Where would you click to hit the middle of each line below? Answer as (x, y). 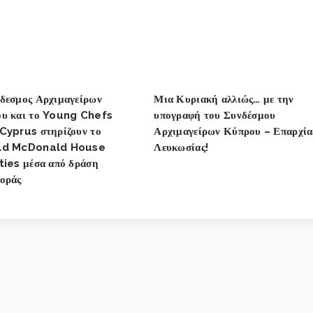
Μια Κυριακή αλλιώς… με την (224, 99)
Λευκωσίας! (181, 147)
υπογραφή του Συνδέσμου (215, 115)
